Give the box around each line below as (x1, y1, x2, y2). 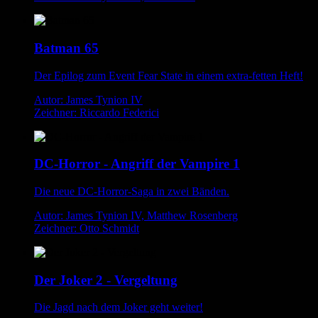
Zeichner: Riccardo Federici (34, 106, 159, 119)
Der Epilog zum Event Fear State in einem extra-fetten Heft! (34, 69, 303, 82)
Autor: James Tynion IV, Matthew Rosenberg (34, 209, 238, 221)
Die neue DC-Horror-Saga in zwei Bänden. (34, 185, 229, 197)
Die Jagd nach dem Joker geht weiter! (34, 301, 203, 314)
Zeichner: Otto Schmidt (34, 221, 139, 234)
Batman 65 (34, 40, 99, 55)
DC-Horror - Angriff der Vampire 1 (34, 156, 240, 172)
